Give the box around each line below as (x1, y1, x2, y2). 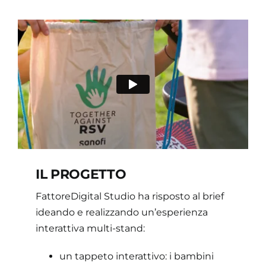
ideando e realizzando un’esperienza (35, 207, 208, 218)
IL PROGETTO (35, 166, 126, 183)
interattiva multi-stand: (35, 223, 145, 235)
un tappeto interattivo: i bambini (59, 251, 214, 262)
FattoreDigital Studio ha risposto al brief (35, 191, 224, 202)
